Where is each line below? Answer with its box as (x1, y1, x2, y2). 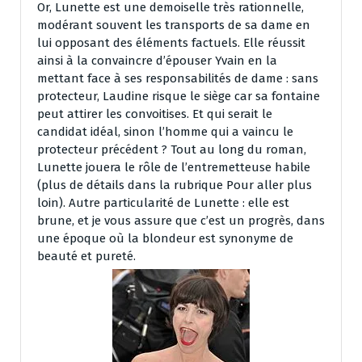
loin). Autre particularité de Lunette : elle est (37, 195, 289, 210)
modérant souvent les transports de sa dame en (37, 17, 310, 32)
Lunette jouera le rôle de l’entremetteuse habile (37, 159, 310, 175)
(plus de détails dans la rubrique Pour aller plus (37, 177, 312, 192)
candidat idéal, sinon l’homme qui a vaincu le (37, 124, 293, 139)
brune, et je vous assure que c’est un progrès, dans (37, 213, 325, 228)
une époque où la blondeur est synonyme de (37, 230, 293, 246)
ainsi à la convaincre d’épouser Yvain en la (37, 53, 277, 68)
